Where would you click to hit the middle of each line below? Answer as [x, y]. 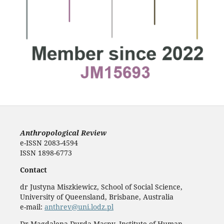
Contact [33, 169]
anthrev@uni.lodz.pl [79, 206]
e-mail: [32, 206]
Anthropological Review [63, 132]
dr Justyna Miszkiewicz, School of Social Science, [101, 186]
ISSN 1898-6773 [46, 152]
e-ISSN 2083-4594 [49, 142]
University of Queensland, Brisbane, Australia [96, 196]
